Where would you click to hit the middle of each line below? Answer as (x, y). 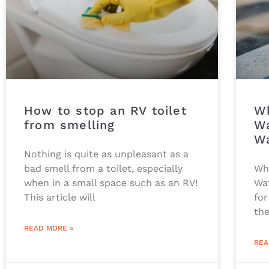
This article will (60, 197)
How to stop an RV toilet (105, 110)
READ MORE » (49, 228)
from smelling (70, 125)
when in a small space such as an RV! (111, 183)
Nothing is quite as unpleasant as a (106, 154)
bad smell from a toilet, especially (103, 168)
